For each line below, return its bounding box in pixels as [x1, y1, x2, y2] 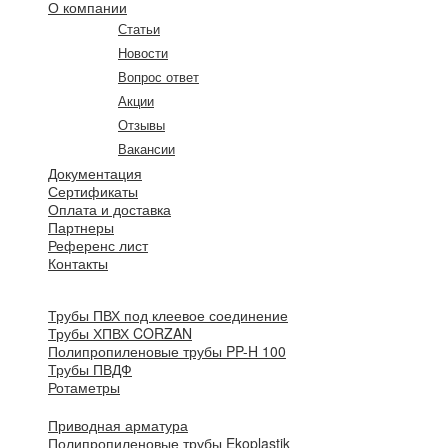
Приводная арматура [48, 415, 188, 436]
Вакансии [118, 140, 175, 159]
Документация [48, 163, 142, 184]
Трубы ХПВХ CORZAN [48, 323, 192, 344]
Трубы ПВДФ [48, 359, 132, 380]
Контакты [48, 253, 108, 274]
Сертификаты [48, 181, 138, 202]
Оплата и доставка [48, 199, 171, 220]
